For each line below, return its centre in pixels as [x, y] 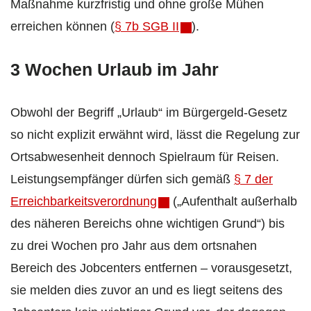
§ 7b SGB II [147, 27]
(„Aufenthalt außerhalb [233, 202]
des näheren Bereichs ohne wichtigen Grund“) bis [148, 224]
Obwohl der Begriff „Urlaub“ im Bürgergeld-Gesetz [149, 113]
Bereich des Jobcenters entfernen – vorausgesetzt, [151, 268]
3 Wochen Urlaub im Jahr [115, 70]
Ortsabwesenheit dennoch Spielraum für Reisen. [145, 157]
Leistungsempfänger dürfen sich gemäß [122, 179]
